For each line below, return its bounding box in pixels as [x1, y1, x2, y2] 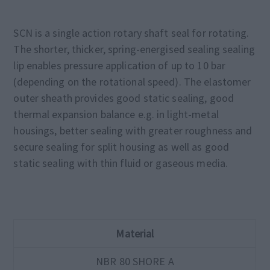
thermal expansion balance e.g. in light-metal [13, 107, 219, 121]
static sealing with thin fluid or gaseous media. [13, 156, 228, 170]
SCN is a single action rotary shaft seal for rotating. [13, 26, 249, 40]
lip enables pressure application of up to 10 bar [13, 58, 226, 72]
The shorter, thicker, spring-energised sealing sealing [13, 42, 255, 56]
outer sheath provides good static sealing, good [13, 91, 234, 105]
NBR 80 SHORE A [96, 254, 174, 268]
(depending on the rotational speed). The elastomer [13, 75, 251, 89]
